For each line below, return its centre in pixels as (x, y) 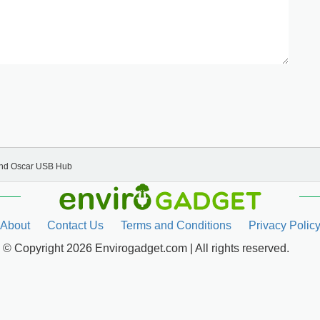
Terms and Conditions (176, 226)
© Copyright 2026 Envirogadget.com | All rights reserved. (146, 249)
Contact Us (75, 226)
